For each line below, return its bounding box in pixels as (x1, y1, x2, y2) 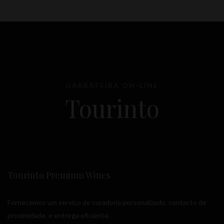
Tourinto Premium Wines (7, 169, 110, 181)
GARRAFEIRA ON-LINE (65, 81, 158, 90)
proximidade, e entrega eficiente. (7, 211, 110, 220)
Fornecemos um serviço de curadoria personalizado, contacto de (7, 198, 206, 207)
